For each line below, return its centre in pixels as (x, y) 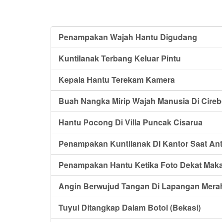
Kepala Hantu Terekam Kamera (117, 80)
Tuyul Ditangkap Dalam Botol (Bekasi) (130, 207)
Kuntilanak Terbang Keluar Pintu (120, 58)
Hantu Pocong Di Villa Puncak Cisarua (131, 122)
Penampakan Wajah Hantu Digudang (128, 37)
